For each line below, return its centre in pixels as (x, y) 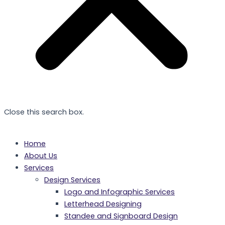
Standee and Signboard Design (121, 216)
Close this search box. (44, 112)
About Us (41, 155)
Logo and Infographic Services (120, 192)
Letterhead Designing (103, 204)
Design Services (72, 180)
